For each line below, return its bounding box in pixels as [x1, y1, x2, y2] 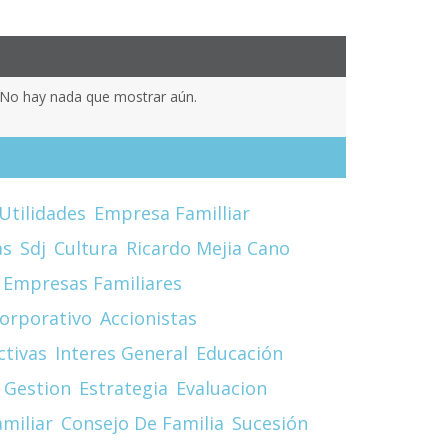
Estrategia [78, 375, 168, 400]
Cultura [53, 235, 118, 260]
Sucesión [231, 410, 308, 435]
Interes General [54, 340, 188, 365]
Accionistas [99, 305, 197, 330]
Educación [195, 340, 283, 365]
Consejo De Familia [60, 410, 224, 435]
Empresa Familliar [93, 200, 250, 225]
